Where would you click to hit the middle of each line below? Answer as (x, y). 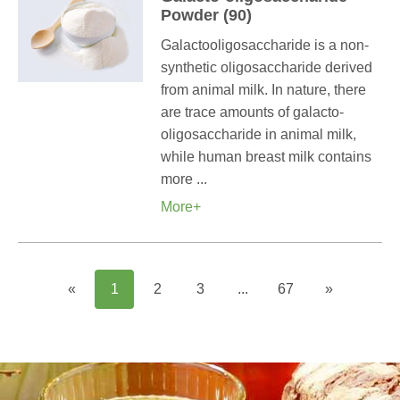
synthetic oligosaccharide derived (267, 67)
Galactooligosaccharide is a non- (265, 45)
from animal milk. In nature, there (263, 90)
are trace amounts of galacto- (252, 112)
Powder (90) (206, 15)
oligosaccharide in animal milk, (258, 134)
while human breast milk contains (266, 157)
